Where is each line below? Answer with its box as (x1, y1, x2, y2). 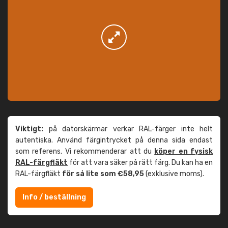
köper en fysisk (154, 147, 213, 156)
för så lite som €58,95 (62, 169, 144, 178)
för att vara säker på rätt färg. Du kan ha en (68, 158, 213, 167)
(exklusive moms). (144, 169, 204, 178)
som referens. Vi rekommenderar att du (15, 147, 155, 156)
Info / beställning (22, 193, 86, 202)
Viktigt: (15, 125, 43, 133)
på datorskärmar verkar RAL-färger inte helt (43, 125, 213, 133)
